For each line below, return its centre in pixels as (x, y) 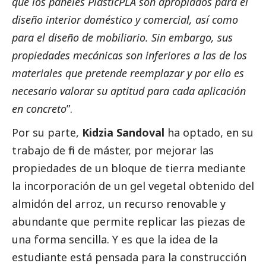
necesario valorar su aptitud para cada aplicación (129, 91)
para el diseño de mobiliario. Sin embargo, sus (122, 38)
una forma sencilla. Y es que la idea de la (115, 240)
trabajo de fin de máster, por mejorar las (113, 151)
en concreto (39, 109)
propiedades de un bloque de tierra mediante (129, 168)
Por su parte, (47, 133)
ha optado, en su (209, 133)
